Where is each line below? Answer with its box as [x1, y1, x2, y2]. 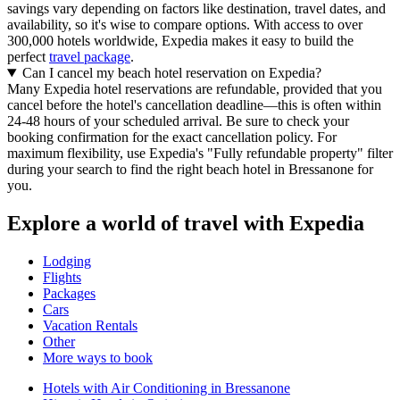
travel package [49, 49, 130, 65]
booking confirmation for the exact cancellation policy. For [7, 129, 337, 146]
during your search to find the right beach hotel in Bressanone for [7, 162, 373, 178]
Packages [43, 285, 96, 301]
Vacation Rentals [43, 317, 137, 333]
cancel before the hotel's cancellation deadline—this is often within [7, 97, 381, 113]
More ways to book [43, 349, 153, 365]
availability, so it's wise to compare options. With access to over [7, 17, 362, 33]
